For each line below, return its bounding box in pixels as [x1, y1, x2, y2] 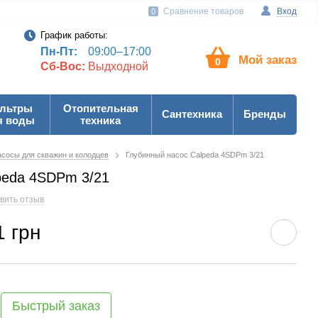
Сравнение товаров [163, 6, 243, 16]
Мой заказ [238, 53, 297, 67]
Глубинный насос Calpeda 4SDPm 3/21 [126, 150, 264, 159]
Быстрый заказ [12, 299, 100, 313]
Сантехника [162, 108, 222, 120]
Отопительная [62, 102, 138, 114]
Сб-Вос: [40, 60, 85, 72]
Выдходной [84, 60, 148, 72]
